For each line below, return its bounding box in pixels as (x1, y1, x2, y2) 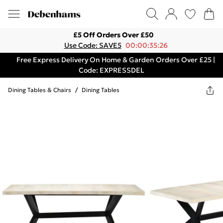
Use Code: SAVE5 (64, 41, 121, 50)
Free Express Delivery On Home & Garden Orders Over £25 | (16, 55, 215, 64)
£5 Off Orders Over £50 (73, 30, 154, 39)
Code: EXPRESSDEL (79, 66, 144, 75)
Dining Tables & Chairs (8, 86, 71, 94)
